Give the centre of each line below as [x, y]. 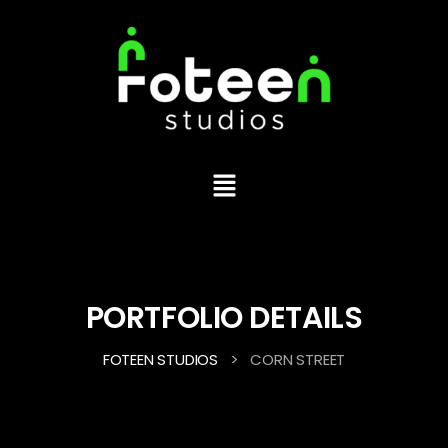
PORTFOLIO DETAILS [224, 317]
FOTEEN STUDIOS [160, 359]
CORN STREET [298, 359]
